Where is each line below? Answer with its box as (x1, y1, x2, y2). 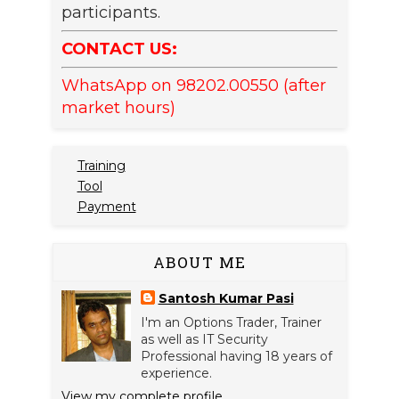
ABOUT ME (152, 252, 247, 273)
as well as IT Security (140, 331, 268, 348)
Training (77, 157, 126, 174)
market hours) (61, 98, 175, 118)
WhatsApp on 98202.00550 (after (61, 76, 326, 96)
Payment (77, 198, 136, 215)
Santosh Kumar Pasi (158, 290, 294, 307)
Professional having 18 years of (140, 348, 332, 365)
